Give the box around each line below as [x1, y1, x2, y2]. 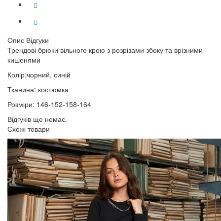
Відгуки [26, 35, 49, 45]
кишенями [7, 55, 40, 65]
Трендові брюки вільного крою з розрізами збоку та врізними [7, 45, 203, 55]
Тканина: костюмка [7, 84, 69, 94]
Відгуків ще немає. [7, 114, 67, 124]
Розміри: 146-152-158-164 [7, 99, 91, 109]
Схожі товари [7, 124, 50, 134]
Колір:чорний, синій [7, 70, 71, 79]
